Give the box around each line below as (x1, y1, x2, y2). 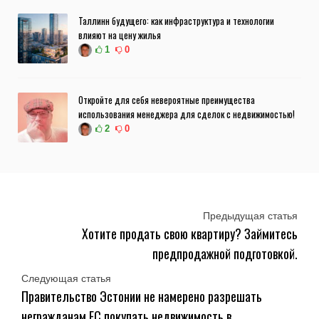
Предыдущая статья (203, 210, 298, 222)
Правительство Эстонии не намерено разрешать (21, 287, 262, 306)
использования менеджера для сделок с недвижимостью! (78, 107, 295, 122)
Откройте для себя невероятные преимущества (78, 93, 255, 108)
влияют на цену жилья (78, 28, 161, 43)
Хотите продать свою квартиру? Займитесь (82, 224, 298, 244)
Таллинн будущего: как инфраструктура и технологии (78, 14, 274, 28)
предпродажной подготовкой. (152, 244, 298, 263)
